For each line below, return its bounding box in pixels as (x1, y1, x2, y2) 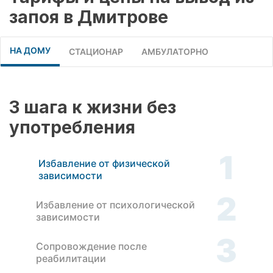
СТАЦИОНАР (69, 46, 123, 57)
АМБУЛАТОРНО (141, 46, 208, 57)
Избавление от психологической (36, 199, 196, 211)
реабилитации (35, 252, 106, 265)
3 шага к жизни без (9, 96, 176, 118)
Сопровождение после (35, 240, 147, 253)
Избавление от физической (38, 157, 171, 170)
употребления (9, 116, 135, 138)
